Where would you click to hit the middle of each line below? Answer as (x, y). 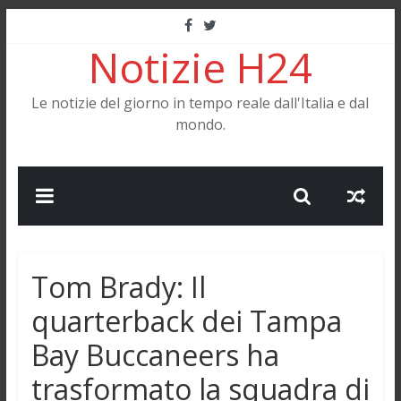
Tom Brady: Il (118, 287)
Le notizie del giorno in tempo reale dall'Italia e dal (200, 103)
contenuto (40, 64)
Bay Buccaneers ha (155, 355)
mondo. (200, 124)
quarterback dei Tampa (186, 321)
